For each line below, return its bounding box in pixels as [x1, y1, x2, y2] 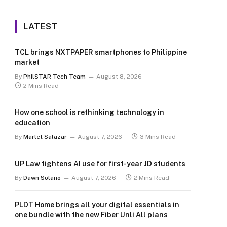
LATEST [23, 21, 58, 31]
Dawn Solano [23, 174, 61, 181]
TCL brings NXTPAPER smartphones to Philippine [15, 48, 187, 56]
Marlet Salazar [23, 133, 67, 140]
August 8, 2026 [96, 73, 142, 80]
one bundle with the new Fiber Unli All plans [15, 211, 168, 219]
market [15, 58, 40, 66]
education [15, 119, 50, 127]
